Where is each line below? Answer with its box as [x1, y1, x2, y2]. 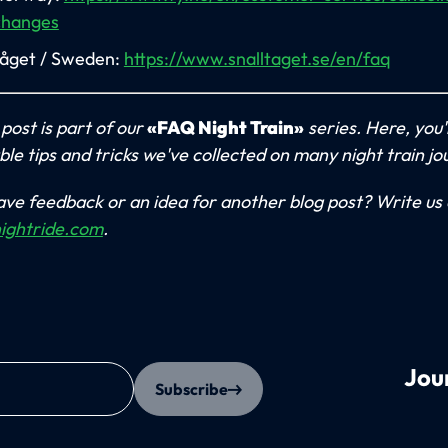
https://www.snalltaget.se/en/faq [123, 47, 391, 71]
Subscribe [155, 379, 229, 400]
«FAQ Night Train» [146, 116, 304, 140]
